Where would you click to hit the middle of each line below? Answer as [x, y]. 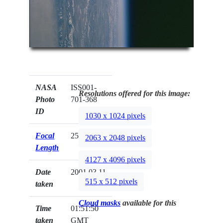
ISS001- [84, 88]
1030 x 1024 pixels [115, 116]
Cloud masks [100, 203]
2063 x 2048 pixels [115, 138]
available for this [149, 203]
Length [47, 148]
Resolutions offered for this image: [135, 94]
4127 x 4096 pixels [115, 160]
